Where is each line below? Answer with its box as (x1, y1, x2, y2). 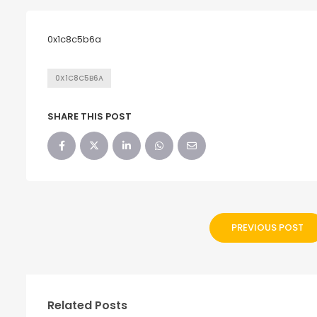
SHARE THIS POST (47, 110, 132, 123)
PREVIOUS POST (231, 221, 304, 234)
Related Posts (47, 297, 127, 313)
